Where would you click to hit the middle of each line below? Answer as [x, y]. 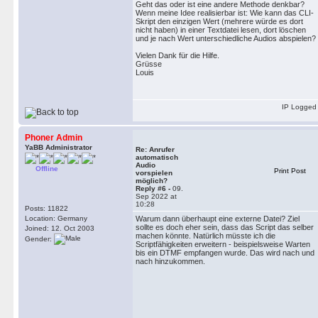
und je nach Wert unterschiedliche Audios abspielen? [226, 38]
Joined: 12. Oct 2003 [60, 228]
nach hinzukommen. [170, 261]
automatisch [157, 157]
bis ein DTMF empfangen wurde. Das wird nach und [225, 253]
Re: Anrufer [155, 149]
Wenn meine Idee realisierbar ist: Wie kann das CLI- [225, 13]
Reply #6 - [154, 188]
